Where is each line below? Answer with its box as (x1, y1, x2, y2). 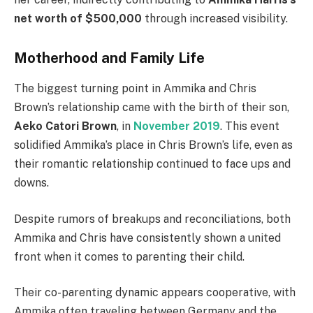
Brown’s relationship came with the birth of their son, (14, 101, 289, 115)
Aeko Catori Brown (14, 119, 117, 133)
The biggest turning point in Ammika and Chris (14, 82, 256, 96)
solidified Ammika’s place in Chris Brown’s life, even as (14, 138, 293, 152)
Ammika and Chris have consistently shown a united (14, 231, 281, 245)
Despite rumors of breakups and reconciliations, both (14, 212, 291, 226)
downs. (14, 176, 49, 190)
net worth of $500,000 (14, 12, 142, 26)
